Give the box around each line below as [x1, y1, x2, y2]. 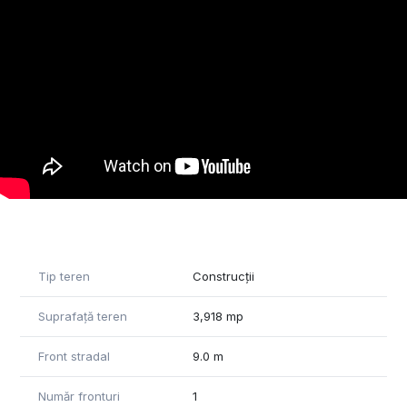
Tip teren [38, 269, 90, 284]
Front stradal [38, 349, 110, 364]
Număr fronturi [38, 389, 120, 404]
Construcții [193, 269, 254, 284]
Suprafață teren [38, 309, 127, 324]
